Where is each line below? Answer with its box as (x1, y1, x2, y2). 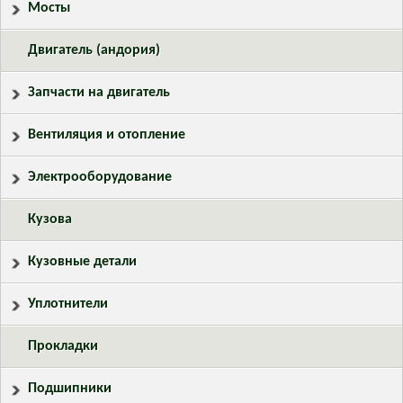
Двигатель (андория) (28, 43, 160, 58)
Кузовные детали (28, 255, 137, 270)
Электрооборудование (28, 170, 172, 185)
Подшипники (28, 381, 112, 397)
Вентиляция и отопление (28, 128, 185, 143)
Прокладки (28, 339, 98, 354)
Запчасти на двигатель (28, 85, 170, 101)
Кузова (28, 212, 72, 228)
